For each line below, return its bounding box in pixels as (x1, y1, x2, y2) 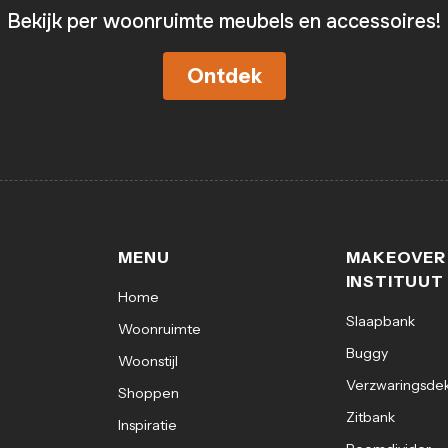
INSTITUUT (345, 270, 444, 291)
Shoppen (118, 383, 180, 402)
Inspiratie (118, 415, 178, 434)
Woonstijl (118, 351, 179, 370)
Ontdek (186, 63, 262, 88)
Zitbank (345, 407, 395, 426)
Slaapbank (345, 311, 415, 330)
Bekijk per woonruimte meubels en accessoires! (7, 8, 441, 34)
